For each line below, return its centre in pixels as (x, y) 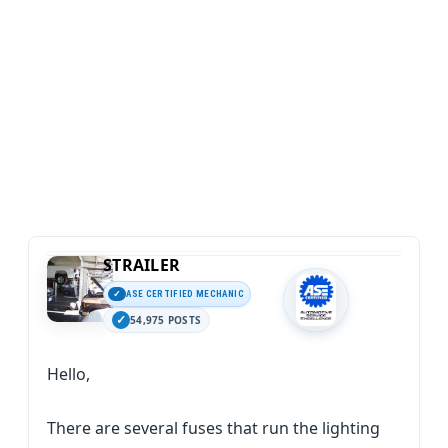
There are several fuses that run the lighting (213, 428)
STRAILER (141, 265)
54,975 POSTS (165, 320)
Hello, (68, 374)
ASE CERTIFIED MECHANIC (185, 293)
